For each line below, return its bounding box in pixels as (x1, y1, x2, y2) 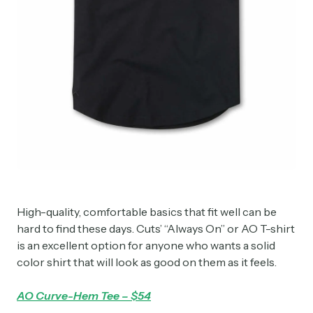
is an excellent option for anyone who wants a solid (17, 238, 275, 253)
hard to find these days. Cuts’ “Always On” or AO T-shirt (17, 221, 295, 236)
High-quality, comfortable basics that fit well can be (17, 205, 277, 219)
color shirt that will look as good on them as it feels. (17, 255, 279, 270)
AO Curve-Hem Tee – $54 (17, 289, 151, 303)
